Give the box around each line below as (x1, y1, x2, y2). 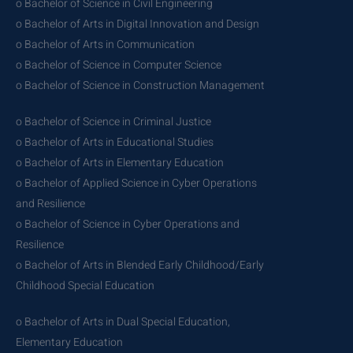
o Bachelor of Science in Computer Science (16, 56, 221, 73)
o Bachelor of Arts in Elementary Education (16, 154, 224, 171)
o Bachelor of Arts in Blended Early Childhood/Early (16, 256, 264, 273)
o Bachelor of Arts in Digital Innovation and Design (16, 15, 259, 32)
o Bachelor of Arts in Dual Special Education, (16, 313, 230, 330)
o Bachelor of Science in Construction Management (16, 76, 265, 94)
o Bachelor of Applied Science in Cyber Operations (16, 174, 257, 191)
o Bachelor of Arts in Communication (16, 35, 195, 53)
